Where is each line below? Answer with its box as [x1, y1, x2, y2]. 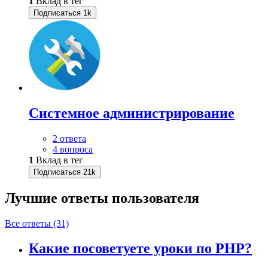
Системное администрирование [29, 105, 234, 121]
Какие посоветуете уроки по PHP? [29, 240, 252, 257]
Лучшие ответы [5, 190, 112, 206]
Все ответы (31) [5, 218, 69, 229]
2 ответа [53, 133, 86, 144]
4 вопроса [53, 144, 93, 154]
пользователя [112, 190, 199, 206]
